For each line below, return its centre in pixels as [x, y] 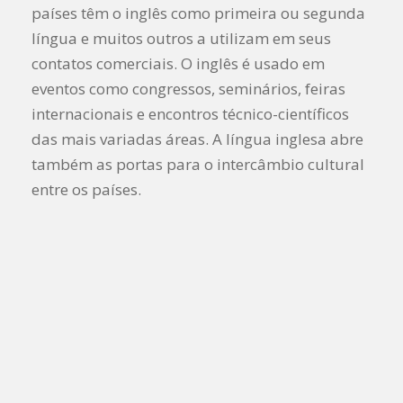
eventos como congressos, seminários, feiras [188, 88]
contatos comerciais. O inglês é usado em [178, 63]
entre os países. [86, 189]
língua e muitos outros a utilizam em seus [181, 38]
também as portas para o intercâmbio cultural [198, 164]
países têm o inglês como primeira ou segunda [198, 13]
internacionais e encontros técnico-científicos [190, 113]
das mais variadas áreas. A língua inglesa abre [197, 139]
